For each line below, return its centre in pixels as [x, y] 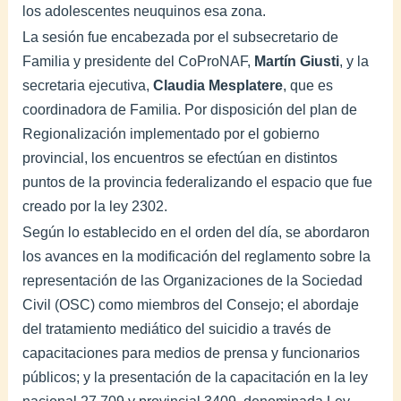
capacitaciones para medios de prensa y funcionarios [192, 353]
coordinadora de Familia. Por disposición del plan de [190, 109]
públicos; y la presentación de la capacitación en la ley [196, 377]
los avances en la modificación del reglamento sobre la [197, 256]
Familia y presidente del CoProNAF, [139, 61]
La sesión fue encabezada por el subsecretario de [181, 37]
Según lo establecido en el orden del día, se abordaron [196, 232]
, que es [308, 85]
